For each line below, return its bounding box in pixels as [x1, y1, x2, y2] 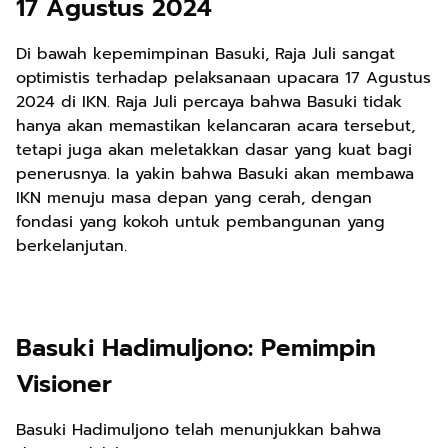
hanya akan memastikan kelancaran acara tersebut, [16, 114, 415, 138]
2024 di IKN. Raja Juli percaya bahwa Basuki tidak [16, 90, 402, 114]
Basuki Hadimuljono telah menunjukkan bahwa [16, 418, 381, 442]
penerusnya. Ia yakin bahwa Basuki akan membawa [16, 162, 414, 186]
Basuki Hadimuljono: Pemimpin [16, 330, 376, 366]
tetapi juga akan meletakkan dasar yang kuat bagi [16, 138, 412, 162]
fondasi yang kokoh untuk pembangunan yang [16, 210, 385, 234]
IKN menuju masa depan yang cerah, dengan [16, 186, 372, 210]
